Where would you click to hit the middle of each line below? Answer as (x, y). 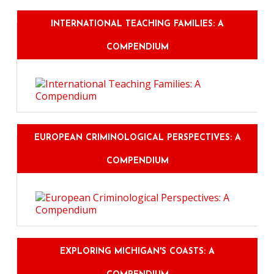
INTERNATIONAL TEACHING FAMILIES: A (137, 24)
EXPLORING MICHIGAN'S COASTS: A (137, 252)
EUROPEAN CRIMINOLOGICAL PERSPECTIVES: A (137, 138)
